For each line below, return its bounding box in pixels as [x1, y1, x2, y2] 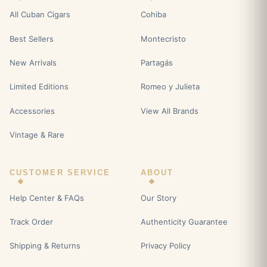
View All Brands [141, 105, 198, 116]
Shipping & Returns [10, 241, 80, 251]
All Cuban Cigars [10, 10, 70, 20]
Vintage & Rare [10, 130, 64, 140]
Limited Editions [10, 82, 69, 92]
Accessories [10, 105, 55, 116]
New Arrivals [10, 57, 57, 67]
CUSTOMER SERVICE [10, 167, 111, 177]
